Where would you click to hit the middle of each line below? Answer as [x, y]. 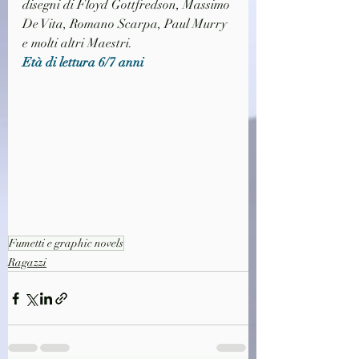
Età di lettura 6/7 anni [83, 63]
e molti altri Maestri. [77, 44]
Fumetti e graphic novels [66, 244]
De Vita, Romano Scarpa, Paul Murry [126, 24]
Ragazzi [27, 263]
